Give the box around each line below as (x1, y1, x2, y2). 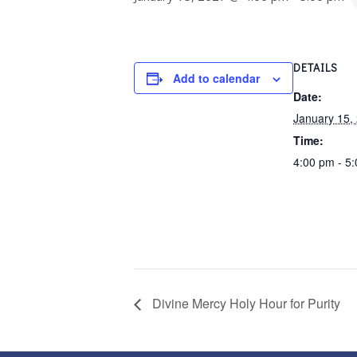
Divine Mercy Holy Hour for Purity (149, 294, 340, 313)
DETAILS (293, 60, 338, 75)
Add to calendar (173, 70, 260, 86)
